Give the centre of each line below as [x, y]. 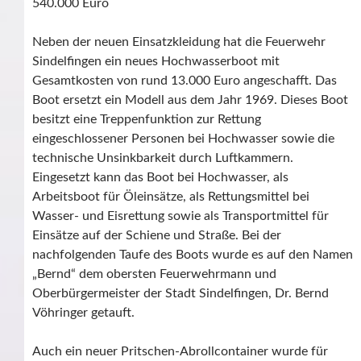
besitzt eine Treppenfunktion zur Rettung [147, 120]
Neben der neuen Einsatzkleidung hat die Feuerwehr [179, 42]
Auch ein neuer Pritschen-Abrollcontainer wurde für [180, 352]
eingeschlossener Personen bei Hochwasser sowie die [183, 139]
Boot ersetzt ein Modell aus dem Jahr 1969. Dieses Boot [190, 100]
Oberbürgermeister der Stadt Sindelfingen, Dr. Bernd [180, 294]
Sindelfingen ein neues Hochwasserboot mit [156, 62]
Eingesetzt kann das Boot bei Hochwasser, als [160, 178]
